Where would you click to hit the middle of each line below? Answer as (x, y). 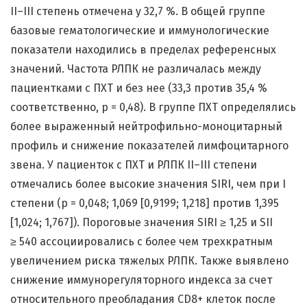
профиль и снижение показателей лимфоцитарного (149, 146)
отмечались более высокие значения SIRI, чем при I (148, 184)
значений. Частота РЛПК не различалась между (136, 69)
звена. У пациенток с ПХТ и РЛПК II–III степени (134, 165)
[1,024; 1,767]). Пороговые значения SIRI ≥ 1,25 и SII (142, 223)
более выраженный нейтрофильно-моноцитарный (146, 127)
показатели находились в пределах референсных (143, 50)
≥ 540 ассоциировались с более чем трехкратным (142, 242)
